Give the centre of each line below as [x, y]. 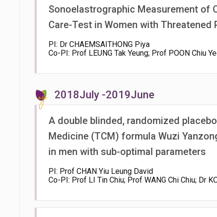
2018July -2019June [104, 95]
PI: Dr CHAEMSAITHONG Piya [99, 44]
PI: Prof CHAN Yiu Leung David [101, 171]
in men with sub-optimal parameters [127, 152]
